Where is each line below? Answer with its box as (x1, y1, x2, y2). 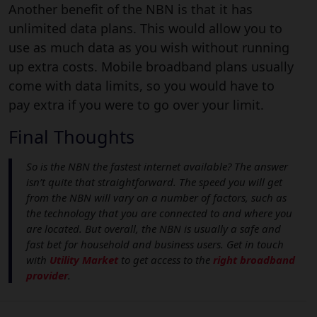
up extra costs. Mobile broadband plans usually (8, 57, 294, 75)
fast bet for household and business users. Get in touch (26, 236, 284, 251)
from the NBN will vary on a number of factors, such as (26, 190, 287, 204)
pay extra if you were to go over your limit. (8, 96, 264, 113)
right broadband (213, 252, 295, 267)
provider (26, 267, 68, 282)
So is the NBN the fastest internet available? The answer (26, 158, 288, 173)
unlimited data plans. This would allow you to (8, 19, 282, 37)
